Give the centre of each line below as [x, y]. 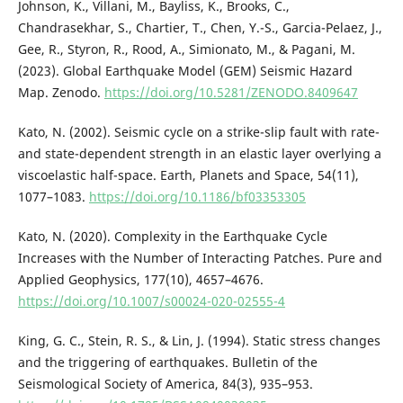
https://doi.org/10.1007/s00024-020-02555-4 [151, 301]
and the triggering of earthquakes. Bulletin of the [167, 363]
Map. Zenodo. [61, 93]
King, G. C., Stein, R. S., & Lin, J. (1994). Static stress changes [199, 341]
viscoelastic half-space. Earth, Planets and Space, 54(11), [188, 175]
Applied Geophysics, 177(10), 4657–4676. [140, 280]
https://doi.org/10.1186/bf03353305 [197, 197]
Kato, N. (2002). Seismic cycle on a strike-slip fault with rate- [198, 132]
